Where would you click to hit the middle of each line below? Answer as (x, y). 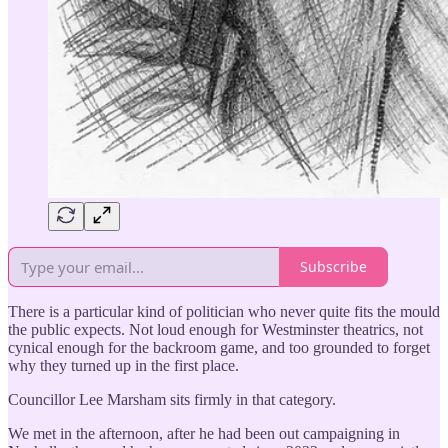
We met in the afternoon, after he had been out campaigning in (204, 433)
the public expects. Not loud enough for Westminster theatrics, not (215, 329)
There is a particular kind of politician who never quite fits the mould (224, 311)
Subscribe (333, 267)
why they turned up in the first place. (123, 365)
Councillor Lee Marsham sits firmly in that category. (172, 399)
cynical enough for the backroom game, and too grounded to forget (219, 347)
